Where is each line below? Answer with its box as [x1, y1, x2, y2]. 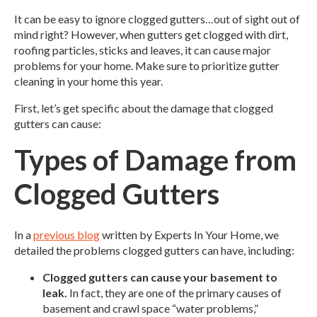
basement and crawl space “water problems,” [42, 301, 258, 315]
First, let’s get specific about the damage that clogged [14, 101, 273, 115]
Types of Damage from [14, 143, 296, 178]
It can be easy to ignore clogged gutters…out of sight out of [14, 12, 300, 26]
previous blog [33, 227, 100, 241]
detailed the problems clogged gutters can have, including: [14, 243, 294, 257]
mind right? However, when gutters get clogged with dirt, [14, 28, 288, 42]
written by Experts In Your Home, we [100, 227, 279, 241]
